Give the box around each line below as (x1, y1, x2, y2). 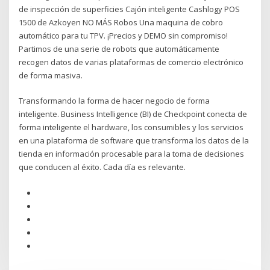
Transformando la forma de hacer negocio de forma (19, 95, 210, 107)
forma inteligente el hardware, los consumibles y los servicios (19, 122, 244, 133)
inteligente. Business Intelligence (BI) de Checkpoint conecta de (19, 108, 248, 120)
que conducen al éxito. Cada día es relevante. (19, 162, 186, 173)
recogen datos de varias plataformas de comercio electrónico (19, 56, 244, 67)
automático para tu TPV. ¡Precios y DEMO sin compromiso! (19, 30, 228, 41)
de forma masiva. (19, 69, 83, 81)
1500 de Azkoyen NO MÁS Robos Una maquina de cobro (19, 16, 224, 28)
